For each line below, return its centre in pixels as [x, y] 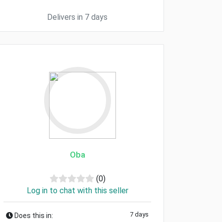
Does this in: [33, 215]
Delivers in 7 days [77, 17]
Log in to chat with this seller [77, 190]
